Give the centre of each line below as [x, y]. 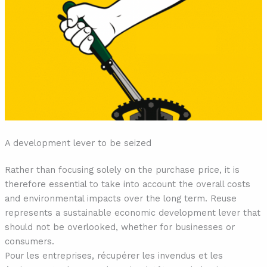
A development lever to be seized [78, 143]
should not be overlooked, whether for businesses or [119, 227]
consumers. [29, 242]
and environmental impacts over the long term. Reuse [120, 199]
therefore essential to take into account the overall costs [127, 184]
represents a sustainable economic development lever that [132, 213]
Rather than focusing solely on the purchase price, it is [122, 170]
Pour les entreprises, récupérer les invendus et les [114, 256]
